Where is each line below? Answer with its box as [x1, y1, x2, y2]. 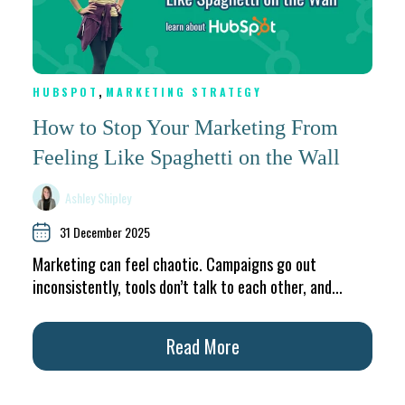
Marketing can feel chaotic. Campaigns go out [33, 252, 316, 277]
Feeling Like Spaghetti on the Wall [33, 145, 340, 169]
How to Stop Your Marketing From [33, 115, 338, 139]
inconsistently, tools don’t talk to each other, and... [33, 275, 343, 299]
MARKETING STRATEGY [106, 84, 262, 100]
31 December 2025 [60, 222, 150, 242]
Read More [165, 332, 240, 360]
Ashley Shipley [65, 187, 132, 207]
